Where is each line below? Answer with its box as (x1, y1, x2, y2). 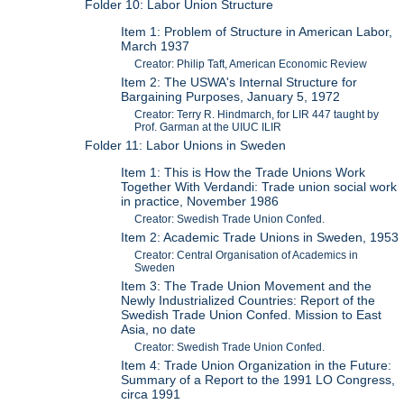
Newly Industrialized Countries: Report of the (121, 293, 376, 308)
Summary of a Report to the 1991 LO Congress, (121, 372, 396, 388)
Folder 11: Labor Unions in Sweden (85, 137, 287, 152)
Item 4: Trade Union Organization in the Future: (121, 358, 392, 373)
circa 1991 (121, 387, 181, 402)
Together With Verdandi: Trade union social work (121, 179, 398, 195)
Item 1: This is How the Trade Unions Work (121, 165, 366, 180)
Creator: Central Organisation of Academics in (134, 249, 359, 262)
